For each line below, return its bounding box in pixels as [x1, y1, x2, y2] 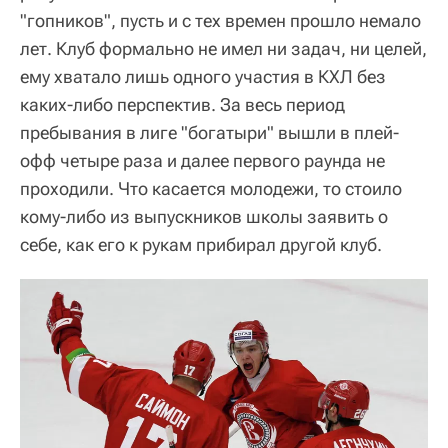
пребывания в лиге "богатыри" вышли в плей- [20, 121, 399, 143]
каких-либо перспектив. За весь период [20, 93, 345, 115]
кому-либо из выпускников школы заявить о [20, 205, 388, 227]
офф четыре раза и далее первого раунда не [20, 149, 385, 171]
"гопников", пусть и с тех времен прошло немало [20, 9, 421, 31]
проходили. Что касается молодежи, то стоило [20, 177, 402, 199]
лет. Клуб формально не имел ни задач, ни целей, [20, 37, 427, 59]
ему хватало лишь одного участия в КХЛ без [20, 65, 386, 87]
